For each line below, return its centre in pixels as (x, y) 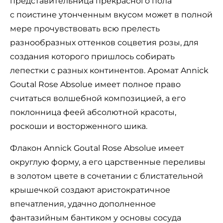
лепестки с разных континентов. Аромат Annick (109, 70)
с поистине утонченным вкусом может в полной (111, 14)
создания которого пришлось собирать (92, 56)
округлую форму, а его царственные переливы (108, 162)
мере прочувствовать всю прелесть (85, 28)
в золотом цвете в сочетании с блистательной (107, 176)
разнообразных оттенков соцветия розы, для (104, 42)
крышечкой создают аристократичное (90, 190)
